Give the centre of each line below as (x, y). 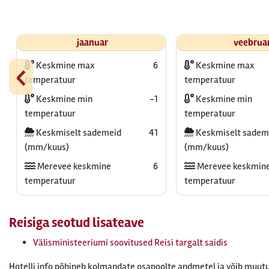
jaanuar (92, 43)
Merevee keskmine (73, 166)
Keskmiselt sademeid (77, 133)
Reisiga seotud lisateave (77, 223)
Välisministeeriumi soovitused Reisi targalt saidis (130, 243)
